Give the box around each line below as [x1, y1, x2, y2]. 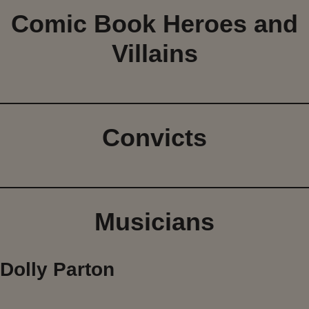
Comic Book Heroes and [11, 10, 298, 39]
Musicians [94, 208, 215, 237]
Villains [111, 39, 198, 68]
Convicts [102, 123, 207, 152]
